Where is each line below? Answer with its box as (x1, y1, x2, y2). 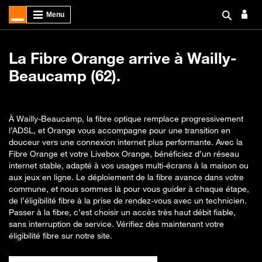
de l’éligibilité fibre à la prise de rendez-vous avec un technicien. (9, 195, 247, 205)
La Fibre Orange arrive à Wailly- (9, 49, 237, 67)
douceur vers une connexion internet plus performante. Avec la (9, 137, 243, 147)
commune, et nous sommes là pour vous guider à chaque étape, (9, 184, 249, 194)
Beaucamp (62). (9, 67, 120, 85)
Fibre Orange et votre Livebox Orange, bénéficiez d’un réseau (9, 149, 239, 158)
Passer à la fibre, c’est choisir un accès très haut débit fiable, (9, 207, 236, 217)
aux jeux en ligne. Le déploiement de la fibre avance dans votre (9, 172, 244, 182)
